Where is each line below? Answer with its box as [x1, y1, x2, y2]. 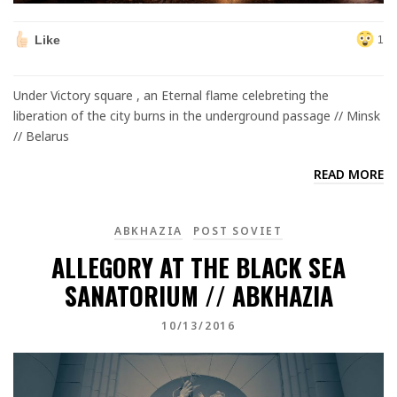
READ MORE [314, 166, 384, 183]
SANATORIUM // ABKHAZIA [64, 277, 333, 314]
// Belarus [13, 128, 69, 145]
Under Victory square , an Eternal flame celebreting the [13, 87, 329, 105]
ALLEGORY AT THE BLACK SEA [51, 249, 346, 285]
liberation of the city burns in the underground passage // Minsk [13, 107, 380, 125]
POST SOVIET [193, 223, 284, 238]
